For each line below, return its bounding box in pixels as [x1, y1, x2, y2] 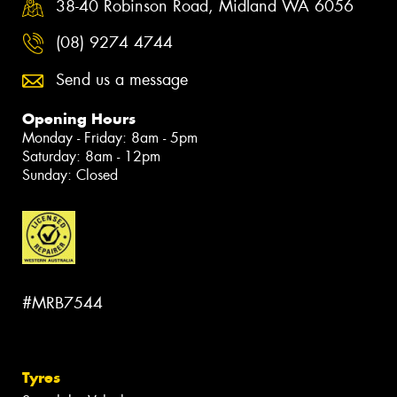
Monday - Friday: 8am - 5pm [22, 128, 198, 148]
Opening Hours [22, 109, 136, 129]
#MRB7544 [22, 292, 103, 314]
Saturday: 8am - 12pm [22, 147, 160, 167]
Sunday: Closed [22, 166, 118, 185]
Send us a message [56, 69, 188, 91]
